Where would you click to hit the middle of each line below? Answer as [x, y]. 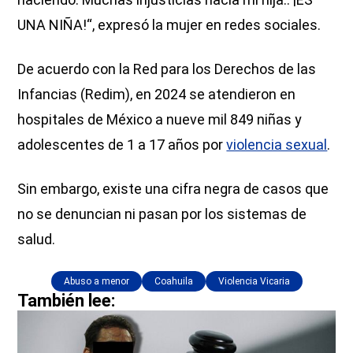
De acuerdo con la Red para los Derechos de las [167, 69]
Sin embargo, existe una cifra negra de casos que [173, 188]
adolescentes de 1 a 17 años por [122, 144]
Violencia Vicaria [254, 281]
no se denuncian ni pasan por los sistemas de [162, 214]
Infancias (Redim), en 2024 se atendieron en [157, 94]
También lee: [67, 300]
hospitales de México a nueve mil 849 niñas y [160, 119]
